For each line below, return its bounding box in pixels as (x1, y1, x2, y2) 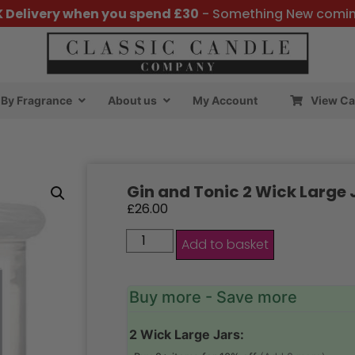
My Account (193, 93, 258, 107)
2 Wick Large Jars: (129, 326, 244, 343)
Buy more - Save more (129, 288, 297, 307)
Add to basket (181, 235, 269, 254)
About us (108, 93, 157, 107)
